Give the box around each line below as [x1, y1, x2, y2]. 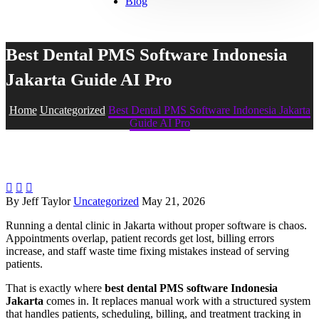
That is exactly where [6, 281, 105, 294]
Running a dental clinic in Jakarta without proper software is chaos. [6, 219, 307, 231]
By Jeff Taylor [6, 194, 70, 207]
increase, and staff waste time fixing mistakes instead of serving [6, 244, 289, 257]
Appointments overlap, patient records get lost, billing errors [6, 231, 274, 244]
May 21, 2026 [142, 194, 205, 207]
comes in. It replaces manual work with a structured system [43, 294, 310, 307]
